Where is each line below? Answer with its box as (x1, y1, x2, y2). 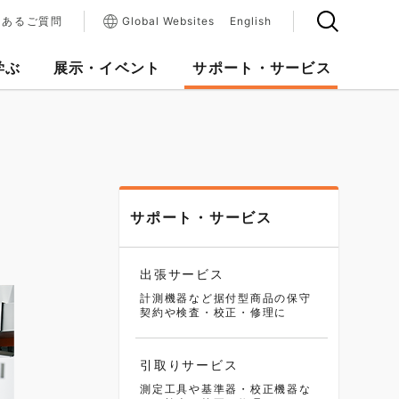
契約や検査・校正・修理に (140, 305, 287, 319)
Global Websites (122, 14, 215, 28)
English (230, 14, 272, 28)
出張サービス (140, 266, 224, 281)
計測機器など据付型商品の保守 (140, 291, 312, 305)
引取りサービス (140, 357, 239, 372)
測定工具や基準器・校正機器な (140, 382, 312, 395)
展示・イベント (53, 59, 161, 77)
